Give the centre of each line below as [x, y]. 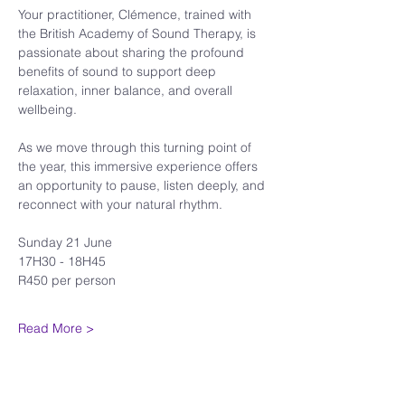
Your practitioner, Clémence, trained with [137, 14]
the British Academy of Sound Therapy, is [139, 33]
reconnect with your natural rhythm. [120, 204]
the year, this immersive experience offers [140, 166]
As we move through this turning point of [137, 147]
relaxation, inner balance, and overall [127, 90]
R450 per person [67, 280]
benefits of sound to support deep [119, 71]
